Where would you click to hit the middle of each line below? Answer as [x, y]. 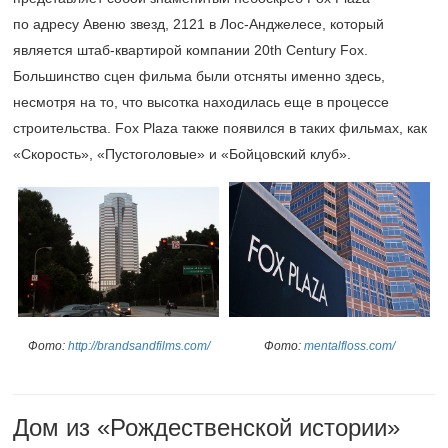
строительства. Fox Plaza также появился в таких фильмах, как [220, 128]
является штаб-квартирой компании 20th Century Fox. [190, 50]
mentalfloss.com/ [349, 346]
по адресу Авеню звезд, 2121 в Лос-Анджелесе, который [198, 24]
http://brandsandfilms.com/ [138, 345]
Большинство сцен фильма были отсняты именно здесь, [199, 76]
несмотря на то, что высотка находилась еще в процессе [201, 102]
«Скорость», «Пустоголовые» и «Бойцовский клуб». [182, 154]
